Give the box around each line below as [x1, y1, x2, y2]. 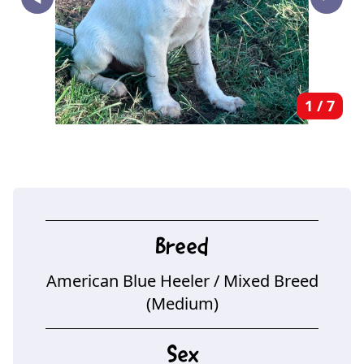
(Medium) [145, 292, 219, 315]
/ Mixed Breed [213, 270, 318, 292]
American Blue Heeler [45, 270, 210, 292]
